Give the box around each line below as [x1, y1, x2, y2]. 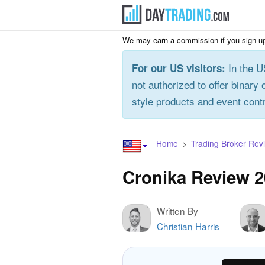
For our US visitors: [132, 61, 225, 75]
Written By [157, 204, 198, 217]
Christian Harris [157, 219, 219, 232]
